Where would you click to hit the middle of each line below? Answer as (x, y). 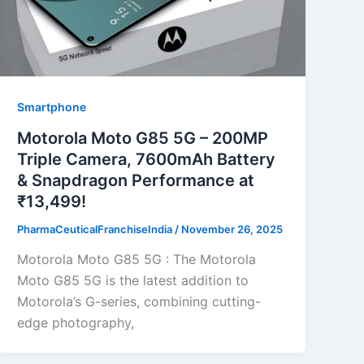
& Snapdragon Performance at (136, 180)
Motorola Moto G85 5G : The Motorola (137, 260)
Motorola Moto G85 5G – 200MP (143, 138)
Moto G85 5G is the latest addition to (133, 281)
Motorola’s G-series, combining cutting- (139, 302)
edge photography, (76, 323)
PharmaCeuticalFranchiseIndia (96, 229)
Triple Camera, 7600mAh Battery (147, 159)
